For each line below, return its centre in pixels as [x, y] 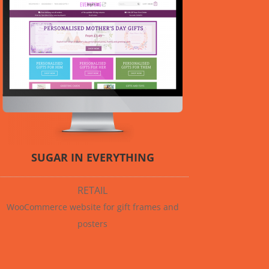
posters [93, 223]
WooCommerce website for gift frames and [92, 207]
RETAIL [93, 190]
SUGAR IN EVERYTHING [92, 157]
